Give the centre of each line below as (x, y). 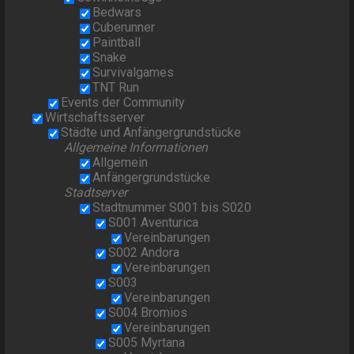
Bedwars (117, 13)
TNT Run (116, 88)
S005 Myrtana (147, 343)
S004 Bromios (148, 313)
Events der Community (123, 103)
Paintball (117, 43)
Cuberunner (124, 28)
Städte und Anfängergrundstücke (151, 133)
